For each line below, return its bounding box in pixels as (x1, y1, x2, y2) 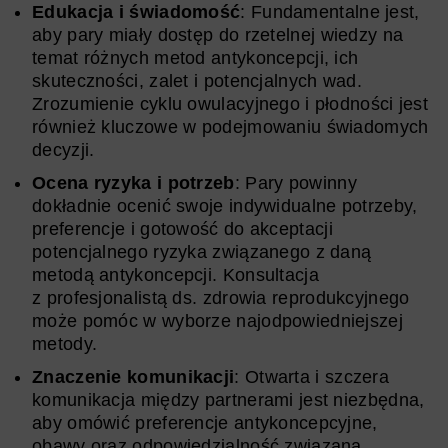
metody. (32, 333, 98, 354)
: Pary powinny (234, 172, 357, 193)
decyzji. (32, 139, 95, 160)
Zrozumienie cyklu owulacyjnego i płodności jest (32, 93, 429, 114)
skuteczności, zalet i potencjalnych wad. (32, 70, 362, 91)
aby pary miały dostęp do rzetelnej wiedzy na (32, 24, 404, 45)
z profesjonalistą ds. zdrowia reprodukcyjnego (32, 287, 410, 308)
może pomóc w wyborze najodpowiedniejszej (32, 310, 403, 331)
